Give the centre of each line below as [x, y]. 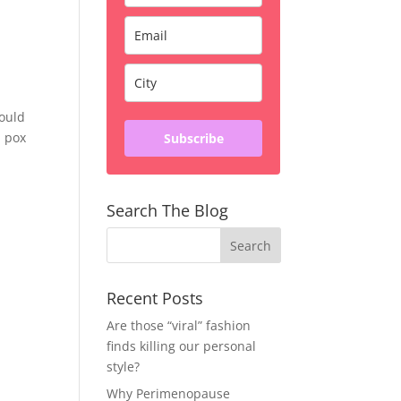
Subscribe [193, 138]
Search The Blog [168, 210]
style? [124, 367]
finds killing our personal [182, 346]
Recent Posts [155, 298]
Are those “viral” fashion [179, 325]
